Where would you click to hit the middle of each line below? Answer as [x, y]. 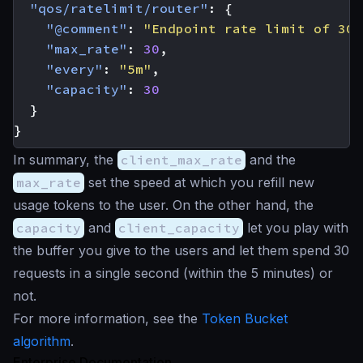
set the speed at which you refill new [199, 182]
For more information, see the [107, 318]
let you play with [296, 228]
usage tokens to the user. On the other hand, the [163, 205]
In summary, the [65, 160]
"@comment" [87, 28]
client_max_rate [181, 160]
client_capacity [179, 228]
